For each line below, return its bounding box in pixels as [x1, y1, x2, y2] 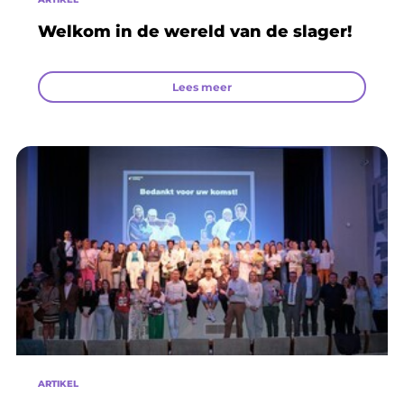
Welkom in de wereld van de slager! [38, 21, 352, 41]
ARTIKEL [38, 378, 78, 390]
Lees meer [172, 79, 232, 94]
